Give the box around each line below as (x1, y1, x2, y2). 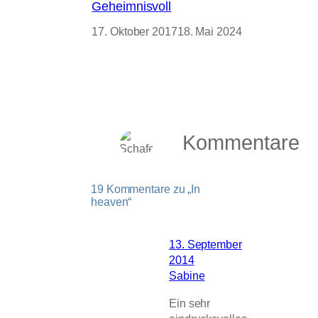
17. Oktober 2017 (92, 26, 177, 38)
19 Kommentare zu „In (91, 182, 200, 196)
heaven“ (91, 195, 132, 209)
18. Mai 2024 (177, 26, 242, 38)
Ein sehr (169, 296, 211, 309)
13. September (169, 238, 242, 251)
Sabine (169, 269, 205, 283)
